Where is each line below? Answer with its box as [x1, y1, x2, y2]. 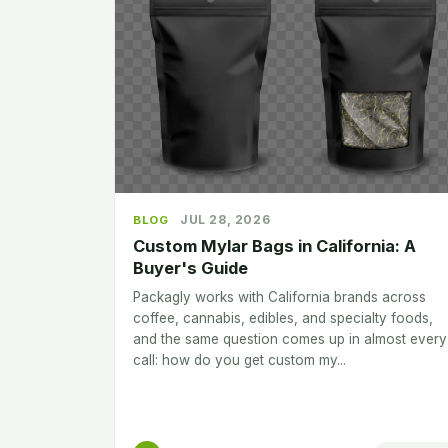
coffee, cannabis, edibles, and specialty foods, [133, 309, 433, 326]
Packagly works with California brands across [133, 288, 426, 305]
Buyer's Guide [133, 257, 248, 278]
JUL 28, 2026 [180, 211, 271, 227]
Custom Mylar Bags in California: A [133, 235, 416, 256]
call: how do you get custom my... [133, 351, 346, 368]
